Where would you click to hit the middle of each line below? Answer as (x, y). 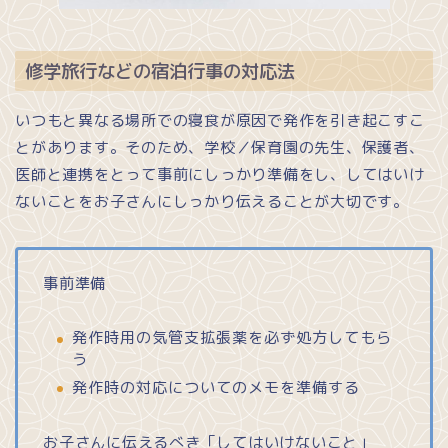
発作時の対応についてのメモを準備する (216, 387)
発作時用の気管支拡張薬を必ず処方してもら (232, 338)
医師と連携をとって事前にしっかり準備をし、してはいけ (220, 175)
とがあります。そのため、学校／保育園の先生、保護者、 (220, 148)
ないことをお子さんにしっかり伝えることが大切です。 (212, 202)
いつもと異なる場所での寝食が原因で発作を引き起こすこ (220, 121)
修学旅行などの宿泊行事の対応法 (160, 71)
